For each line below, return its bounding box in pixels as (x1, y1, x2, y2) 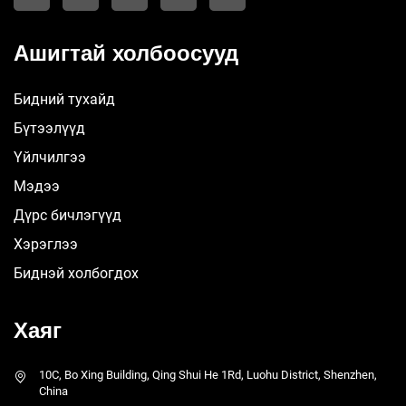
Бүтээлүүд (14, 119, 85, 137)
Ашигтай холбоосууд (14, 40, 238, 65)
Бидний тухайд (14, 90, 115, 108)
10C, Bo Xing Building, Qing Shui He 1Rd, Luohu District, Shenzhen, (39, 367, 377, 382)
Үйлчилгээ (14, 148, 86, 166)
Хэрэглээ (14, 235, 78, 253)
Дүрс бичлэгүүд (14, 206, 121, 224)
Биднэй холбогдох (14, 264, 139, 282)
